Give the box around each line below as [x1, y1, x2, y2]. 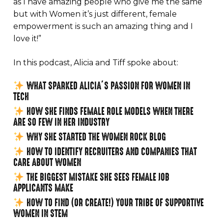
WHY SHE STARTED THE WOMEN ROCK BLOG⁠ [24, 130, 166, 144]
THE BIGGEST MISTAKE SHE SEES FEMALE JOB [24, 170, 169, 184]
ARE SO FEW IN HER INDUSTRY [13, 115, 110, 129]
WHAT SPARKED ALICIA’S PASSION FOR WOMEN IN [24, 79, 190, 93]
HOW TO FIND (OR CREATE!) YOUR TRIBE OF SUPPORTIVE [24, 195, 204, 210]
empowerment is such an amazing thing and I [13, 21, 193, 31]
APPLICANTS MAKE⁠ [13, 181, 73, 195]
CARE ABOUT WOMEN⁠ [13, 155, 81, 169]
